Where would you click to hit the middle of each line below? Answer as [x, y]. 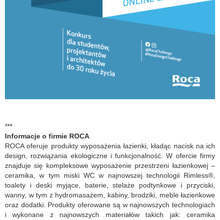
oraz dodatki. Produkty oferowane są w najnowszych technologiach [110, 205]
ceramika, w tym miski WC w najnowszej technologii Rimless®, [110, 176]
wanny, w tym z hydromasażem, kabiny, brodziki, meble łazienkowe [110, 195]
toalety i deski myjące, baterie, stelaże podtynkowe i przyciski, [110, 185]
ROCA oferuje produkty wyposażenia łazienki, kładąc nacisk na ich [110, 146]
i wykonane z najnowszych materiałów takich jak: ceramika [110, 215]
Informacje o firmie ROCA [47, 136]
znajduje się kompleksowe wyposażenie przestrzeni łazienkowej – [110, 166]
